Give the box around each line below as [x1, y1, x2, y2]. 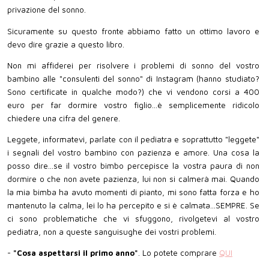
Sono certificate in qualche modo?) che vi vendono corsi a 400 [7, 86, 259, 97]
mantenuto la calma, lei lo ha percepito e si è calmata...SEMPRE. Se [7, 201, 259, 210]
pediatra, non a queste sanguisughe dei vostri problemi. [7, 227, 216, 237]
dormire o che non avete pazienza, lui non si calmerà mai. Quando [7, 174, 259, 184]
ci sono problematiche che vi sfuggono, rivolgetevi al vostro [7, 214, 259, 223]
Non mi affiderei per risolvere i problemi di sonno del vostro [7, 60, 259, 70]
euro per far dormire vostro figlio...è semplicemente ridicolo [7, 100, 259, 110]
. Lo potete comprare [138, 248, 219, 258]
